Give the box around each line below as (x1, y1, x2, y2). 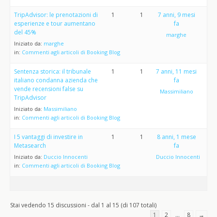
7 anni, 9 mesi (157, 11, 195, 19)
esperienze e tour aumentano (14, 19, 95, 28)
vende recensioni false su (14, 85, 83, 93)
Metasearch (14, 141, 46, 150)
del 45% (14, 28, 36, 36)
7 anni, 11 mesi (156, 67, 197, 76)
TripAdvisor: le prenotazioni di (14, 11, 98, 19)
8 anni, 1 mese (156, 133, 196, 141)
